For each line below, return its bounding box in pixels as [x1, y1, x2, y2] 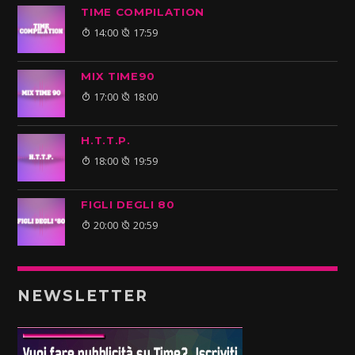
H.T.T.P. [81, 133, 131, 147]
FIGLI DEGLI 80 [81, 197, 175, 211]
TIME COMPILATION [81, 5, 205, 18]
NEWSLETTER [17, 286, 148, 305]
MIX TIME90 [81, 69, 156, 82]
